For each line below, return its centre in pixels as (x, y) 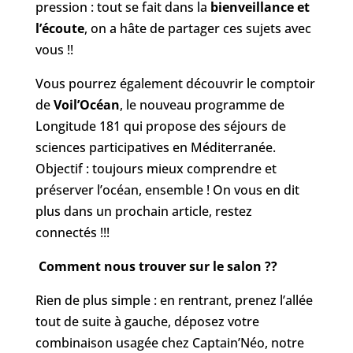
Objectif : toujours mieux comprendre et (156, 168)
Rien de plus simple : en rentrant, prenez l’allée (174, 300)
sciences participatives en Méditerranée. (155, 147)
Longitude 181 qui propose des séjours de (160, 126)
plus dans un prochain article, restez (143, 211)
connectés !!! (72, 232)
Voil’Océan (86, 104)
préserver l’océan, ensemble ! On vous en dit (167, 190)
